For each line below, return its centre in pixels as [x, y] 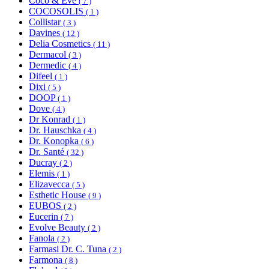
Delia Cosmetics [61, 44]
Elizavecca [50, 184]
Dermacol [49, 55]
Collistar [46, 22]
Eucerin [45, 217]
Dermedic [49, 65]
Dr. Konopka [55, 141]
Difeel [42, 76]
